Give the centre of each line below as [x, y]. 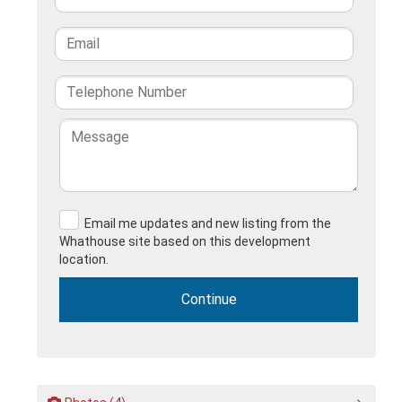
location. [84, 259]
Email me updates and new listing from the [207, 223]
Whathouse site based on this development [185, 241]
